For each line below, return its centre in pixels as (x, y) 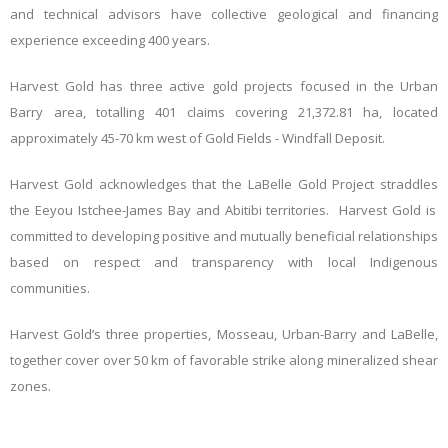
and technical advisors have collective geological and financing (224, 14)
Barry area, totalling (82, 112)
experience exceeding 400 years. (110, 40)
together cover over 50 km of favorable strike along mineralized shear (224, 360)
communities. (50, 288)
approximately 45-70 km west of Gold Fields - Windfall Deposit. (197, 138)
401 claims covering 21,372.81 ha (267, 112)
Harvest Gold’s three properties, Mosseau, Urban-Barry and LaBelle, (224, 334)
